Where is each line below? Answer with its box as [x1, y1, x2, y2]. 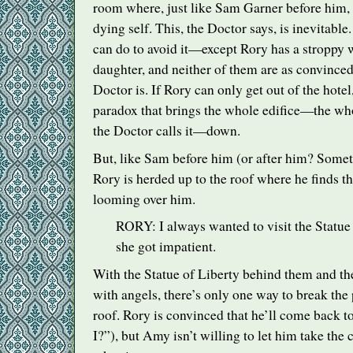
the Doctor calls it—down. [93, 121, 240, 139]
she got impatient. [115, 237, 216, 256]
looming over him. [93, 189, 195, 208]
